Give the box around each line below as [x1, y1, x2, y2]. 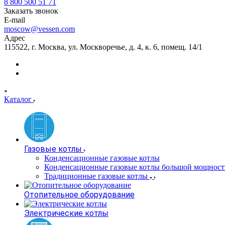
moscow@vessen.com [4, 25, 75, 33]
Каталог [4, 95, 34, 103]
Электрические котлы [24, 208, 108, 218]
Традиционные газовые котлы [44, 172, 148, 180]
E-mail [4, 16, 25, 24]
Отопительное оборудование [24, 190, 135, 199]
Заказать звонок [4, 7, 58, 15]
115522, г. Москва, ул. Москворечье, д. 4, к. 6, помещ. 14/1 [4, 43, 202, 51]
